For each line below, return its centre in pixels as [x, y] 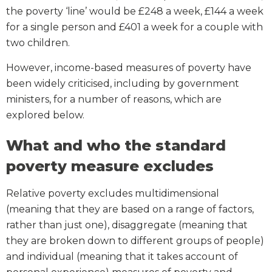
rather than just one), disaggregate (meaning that [127, 225]
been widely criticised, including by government [123, 84]
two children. [38, 43]
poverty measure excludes [110, 166]
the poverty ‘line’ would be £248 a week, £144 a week [135, 12]
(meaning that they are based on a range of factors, [130, 209]
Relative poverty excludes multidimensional [113, 194]
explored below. [45, 115]
